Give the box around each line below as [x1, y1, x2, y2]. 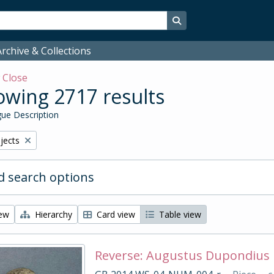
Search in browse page [180, 14, 270, 26]
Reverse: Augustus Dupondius [94, 247, 270, 264]
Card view [94, 209, 135, 220]
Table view [157, 209, 201, 220]
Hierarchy [32, 209, 72, 220]
